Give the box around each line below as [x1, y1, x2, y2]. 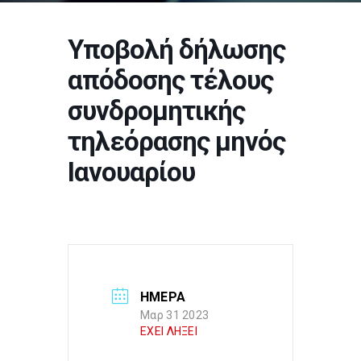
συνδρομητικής [68, 95, 245, 127]
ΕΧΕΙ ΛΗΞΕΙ [140, 325, 197, 338]
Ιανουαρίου [68, 156, 195, 188]
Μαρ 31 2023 [140, 309, 210, 322]
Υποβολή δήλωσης [68, 34, 285, 65]
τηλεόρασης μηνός [68, 126, 285, 157]
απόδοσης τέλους [68, 64, 273, 96]
